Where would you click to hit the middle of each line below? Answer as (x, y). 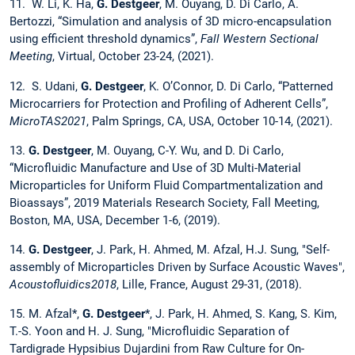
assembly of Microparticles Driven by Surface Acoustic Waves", (177, 267)
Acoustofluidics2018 (63, 284)
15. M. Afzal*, (46, 314)
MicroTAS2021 (48, 121)
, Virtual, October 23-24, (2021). (133, 57)
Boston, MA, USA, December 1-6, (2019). (115, 220)
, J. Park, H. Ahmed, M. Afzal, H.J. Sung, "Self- (210, 249)
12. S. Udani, (45, 86)
